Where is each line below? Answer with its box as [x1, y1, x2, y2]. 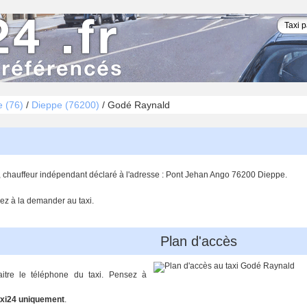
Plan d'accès [160, 234, 237, 249]
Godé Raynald [108, 99, 170, 110]
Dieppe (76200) [32, 99, 99, 110]
